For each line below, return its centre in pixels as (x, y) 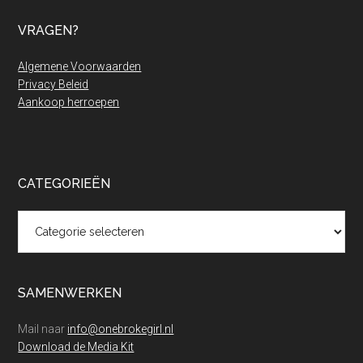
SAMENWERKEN (70, 293)
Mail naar (43, 329)
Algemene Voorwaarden (80, 67)
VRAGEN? (49, 31)
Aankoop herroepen (69, 102)
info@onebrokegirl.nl (121, 329)
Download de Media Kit (76, 347)
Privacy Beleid (53, 85)
